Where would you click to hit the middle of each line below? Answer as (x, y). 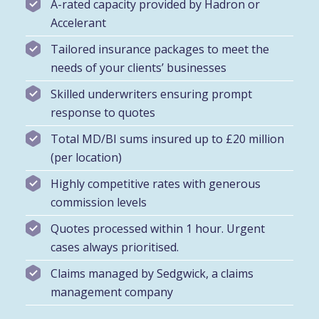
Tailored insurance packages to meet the (159, 49)
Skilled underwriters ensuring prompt (151, 94)
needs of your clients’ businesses (138, 67)
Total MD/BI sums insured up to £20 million (167, 138)
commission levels (98, 202)
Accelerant (78, 22)
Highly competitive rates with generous (155, 183)
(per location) (86, 157)
